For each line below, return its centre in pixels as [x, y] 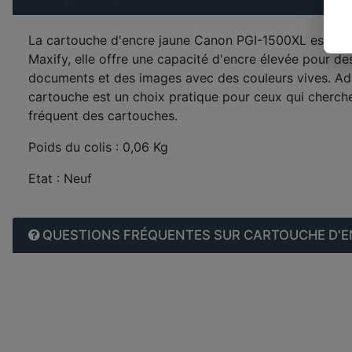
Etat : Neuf [60, 178]
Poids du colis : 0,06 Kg [98, 147]
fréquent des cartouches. [103, 115]
